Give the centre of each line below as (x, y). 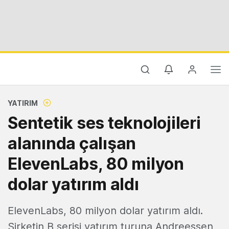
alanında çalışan (72, 143)
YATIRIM (23, 103)
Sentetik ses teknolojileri (104, 123)
